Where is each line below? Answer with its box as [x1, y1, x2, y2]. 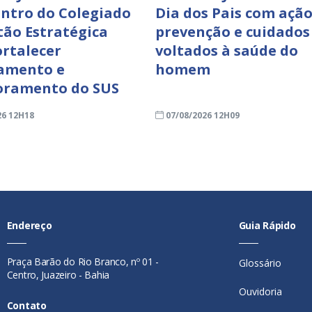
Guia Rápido [238, 218, 296, 232]
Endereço [6, 218, 52, 232]
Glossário [238, 256, 281, 270]
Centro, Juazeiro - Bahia [6, 267, 109, 281]
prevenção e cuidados [155, 22, 310, 41]
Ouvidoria [238, 284, 282, 298]
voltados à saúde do [155, 40, 298, 60]
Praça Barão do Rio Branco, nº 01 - [6, 254, 159, 268]
